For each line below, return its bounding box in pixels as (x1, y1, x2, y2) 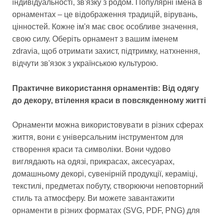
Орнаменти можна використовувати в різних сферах (12, 121, 203, 130)
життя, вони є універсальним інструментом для (12, 133, 183, 142)
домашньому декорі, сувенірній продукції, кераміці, (12, 170, 197, 178)
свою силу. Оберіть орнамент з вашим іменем (12, 35, 178, 44)
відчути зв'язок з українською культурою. (12, 59, 158, 68)
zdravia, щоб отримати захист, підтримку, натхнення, (12, 47, 200, 56)
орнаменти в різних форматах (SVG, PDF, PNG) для (12, 206, 200, 215)
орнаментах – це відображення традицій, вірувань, (12, 10, 197, 19)
